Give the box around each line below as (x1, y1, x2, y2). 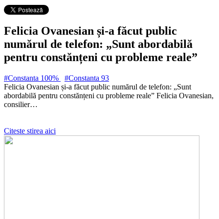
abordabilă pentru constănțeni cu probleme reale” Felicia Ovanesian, (4, 91, 214, 100)
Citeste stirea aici (4, 126, 56, 135)
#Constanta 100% (4, 73, 61, 82)
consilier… (4, 100, 38, 109)
